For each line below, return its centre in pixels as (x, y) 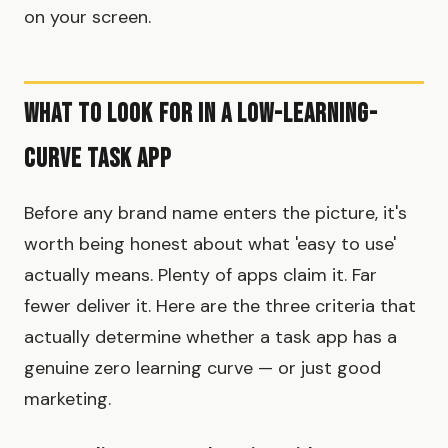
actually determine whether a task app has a (210, 336)
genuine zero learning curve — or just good (202, 367)
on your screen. (87, 16)
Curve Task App (97, 159)
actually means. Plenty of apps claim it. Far (200, 274)
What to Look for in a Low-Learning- (201, 114)
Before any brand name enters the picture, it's (215, 212)
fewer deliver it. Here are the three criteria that (220, 305)
